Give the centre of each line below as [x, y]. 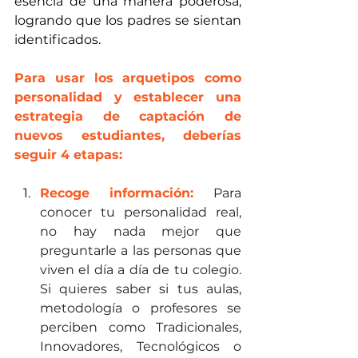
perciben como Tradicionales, [141, 327]
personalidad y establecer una [128, 97]
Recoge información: [127, 193]
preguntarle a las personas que [141, 250]
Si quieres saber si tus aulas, [141, 288]
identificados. [58, 39]
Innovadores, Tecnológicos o [141, 346]
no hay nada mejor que [141, 231]
